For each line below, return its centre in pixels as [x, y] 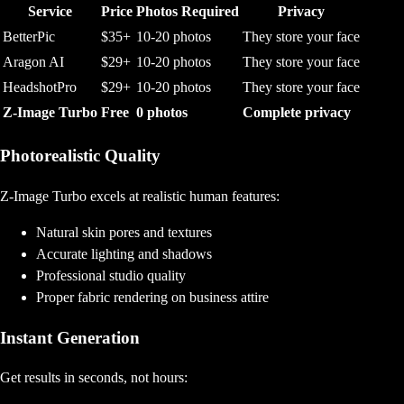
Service [50, 12]
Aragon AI [33, 62]
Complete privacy [297, 113]
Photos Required [188, 12]
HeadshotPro [40, 87]
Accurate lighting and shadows [124, 253]
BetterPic [29, 37]
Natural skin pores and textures [124, 232]
